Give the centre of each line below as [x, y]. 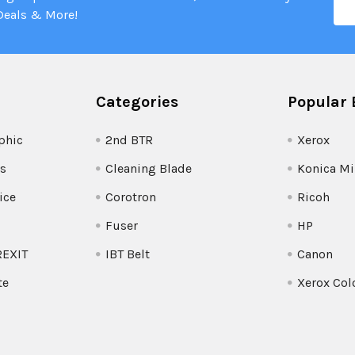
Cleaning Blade [149, 168]
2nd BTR [130, 139]
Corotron [131, 197]
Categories [137, 101]
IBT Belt [128, 254]
